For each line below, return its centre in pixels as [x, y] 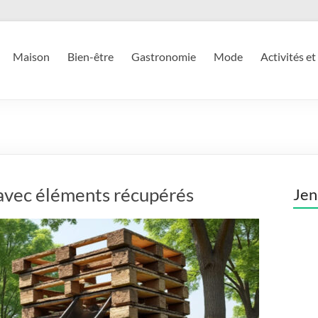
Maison [31, 56]
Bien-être [91, 56]
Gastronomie [164, 56]
